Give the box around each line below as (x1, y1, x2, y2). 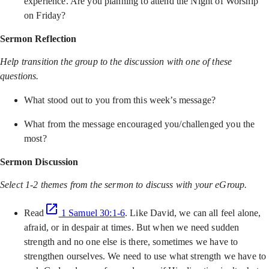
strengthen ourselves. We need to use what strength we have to (24, 251, 267, 261)
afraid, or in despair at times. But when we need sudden (24, 222, 240, 232)
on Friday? (24, 10, 66, 20)
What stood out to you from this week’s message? (24, 95, 216, 105)
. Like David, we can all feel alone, (125, 208, 261, 218)
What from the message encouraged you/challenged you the (24, 119, 255, 129)
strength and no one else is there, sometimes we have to (24, 237, 238, 247)
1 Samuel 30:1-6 (58, 208, 125, 218)
